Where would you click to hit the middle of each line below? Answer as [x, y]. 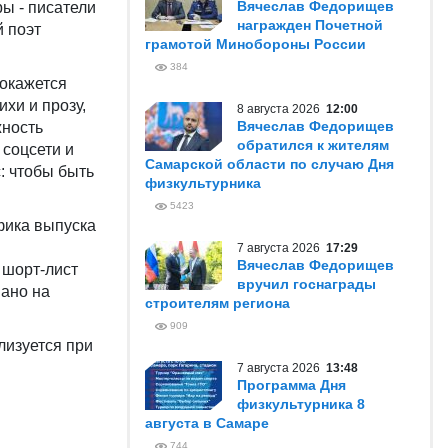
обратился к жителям [313, 145]
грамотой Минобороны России [255, 44]
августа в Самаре [207, 423]
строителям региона [217, 303]
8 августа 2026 [281, 109]
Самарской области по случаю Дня [269, 164]
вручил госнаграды [306, 284]
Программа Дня [291, 385]
